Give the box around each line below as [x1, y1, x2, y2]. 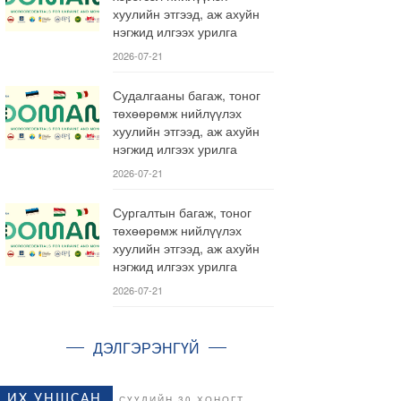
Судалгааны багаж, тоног [113, 86, 260, 104]
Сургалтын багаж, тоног [113, 203, 252, 221]
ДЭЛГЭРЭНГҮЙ [93, 337, 200, 358]
